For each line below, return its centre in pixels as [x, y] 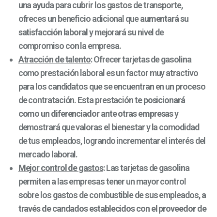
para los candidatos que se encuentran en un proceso [112, 87]
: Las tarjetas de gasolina [146, 168]
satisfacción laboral [54, 32]
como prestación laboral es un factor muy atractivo [108, 73]
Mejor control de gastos [61, 168]
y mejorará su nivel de [126, 32]
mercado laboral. [48, 155]
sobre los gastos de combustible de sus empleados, [110, 195]
